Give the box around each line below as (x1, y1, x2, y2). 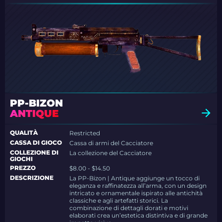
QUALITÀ (10, 129, 38, 137)
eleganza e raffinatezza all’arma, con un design (69, 182, 207, 190)
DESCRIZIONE (10, 174, 54, 182)
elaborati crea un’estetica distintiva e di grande (69, 212, 208, 220)
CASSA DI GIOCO (10, 139, 62, 147)
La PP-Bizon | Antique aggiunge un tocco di (69, 174, 200, 182)
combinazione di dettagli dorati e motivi (69, 204, 189, 212)
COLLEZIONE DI (10, 149, 58, 157)
